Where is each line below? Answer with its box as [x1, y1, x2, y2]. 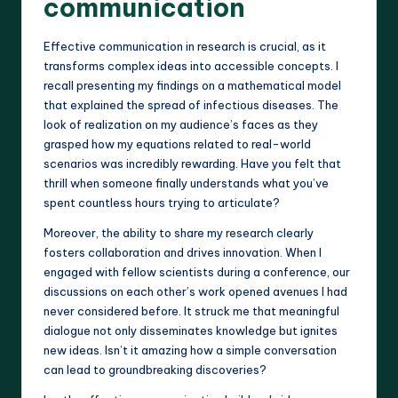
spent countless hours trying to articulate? [44, 195, 280, 211]
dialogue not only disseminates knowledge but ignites [44, 323, 338, 338]
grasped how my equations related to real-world [44, 137, 311, 152]
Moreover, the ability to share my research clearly [44, 226, 314, 241]
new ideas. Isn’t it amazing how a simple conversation [44, 343, 337, 358]
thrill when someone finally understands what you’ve [44, 176, 329, 191]
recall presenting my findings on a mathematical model [44, 78, 341, 93]
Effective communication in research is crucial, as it [44, 39, 326, 54]
